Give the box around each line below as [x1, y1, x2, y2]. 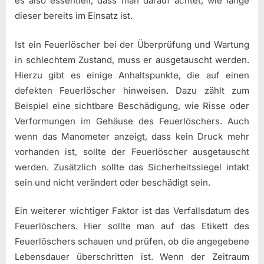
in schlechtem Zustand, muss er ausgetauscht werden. [15, 54, 249, 65]
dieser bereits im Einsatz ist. [15, 10, 133, 22]
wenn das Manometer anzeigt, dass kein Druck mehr [15, 130, 249, 142]
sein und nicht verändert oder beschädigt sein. [15, 176, 210, 188]
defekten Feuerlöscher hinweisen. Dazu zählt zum [15, 84, 249, 96]
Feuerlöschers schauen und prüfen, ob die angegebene [15, 236, 249, 247]
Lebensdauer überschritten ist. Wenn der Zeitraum [15, 251, 249, 263]
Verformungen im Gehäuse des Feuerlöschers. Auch [15, 115, 249, 127]
